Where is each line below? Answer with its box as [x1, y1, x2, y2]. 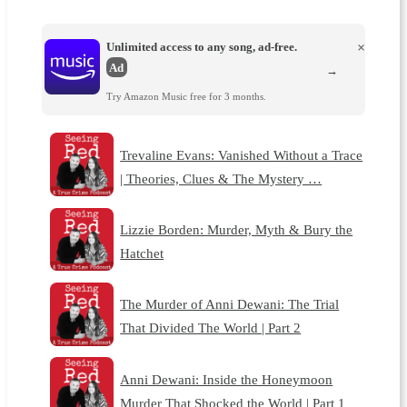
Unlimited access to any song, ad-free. [105, 39, 297, 54]
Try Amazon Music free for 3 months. [105, 91, 266, 103]
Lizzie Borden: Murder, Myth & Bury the [120, 222, 353, 238]
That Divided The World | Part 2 [120, 320, 302, 336]
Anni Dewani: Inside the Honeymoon [120, 371, 333, 387]
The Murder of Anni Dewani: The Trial [120, 296, 340, 313]
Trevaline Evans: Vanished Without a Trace [120, 146, 363, 163]
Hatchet [120, 245, 164, 262]
